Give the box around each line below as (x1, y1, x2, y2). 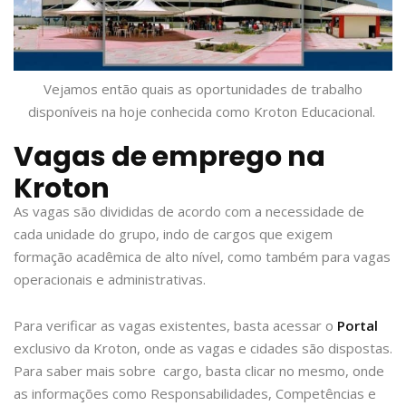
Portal (337, 316, 378, 335)
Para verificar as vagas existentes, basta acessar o (14, 316, 333, 335)
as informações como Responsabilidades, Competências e (14, 384, 376, 403)
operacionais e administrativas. (14, 270, 206, 289)
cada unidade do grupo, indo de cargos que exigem (14, 225, 333, 244)
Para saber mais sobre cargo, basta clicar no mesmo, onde (14, 362, 384, 381)
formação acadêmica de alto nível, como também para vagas (14, 247, 391, 266)
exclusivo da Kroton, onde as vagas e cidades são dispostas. (14, 339, 392, 358)
